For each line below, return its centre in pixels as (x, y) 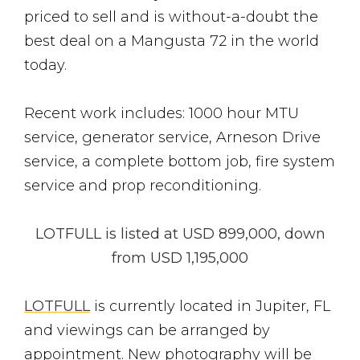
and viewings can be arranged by (147, 330)
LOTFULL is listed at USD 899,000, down (180, 234)
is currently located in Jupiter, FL (210, 306)
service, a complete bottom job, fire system (180, 162)
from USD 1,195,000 (180, 258)
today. (45, 65)
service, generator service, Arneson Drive (172, 137)
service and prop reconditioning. (143, 186)
